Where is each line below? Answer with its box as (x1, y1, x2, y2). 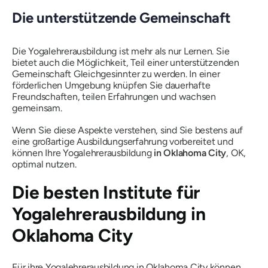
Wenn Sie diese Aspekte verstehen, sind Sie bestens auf (12, 124, 243, 136)
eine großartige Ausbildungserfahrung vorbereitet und (12, 135, 233, 147)
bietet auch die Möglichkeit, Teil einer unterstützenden (12, 56, 239, 68)
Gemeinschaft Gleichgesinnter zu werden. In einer (12, 68, 220, 80)
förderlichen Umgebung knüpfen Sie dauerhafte (12, 79, 211, 91)
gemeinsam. (12, 102, 62, 114)
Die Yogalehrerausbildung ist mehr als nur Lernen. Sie (12, 45, 230, 57)
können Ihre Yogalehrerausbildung (12, 147, 154, 159)
